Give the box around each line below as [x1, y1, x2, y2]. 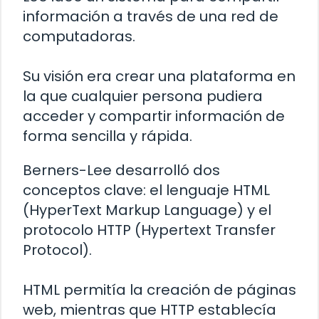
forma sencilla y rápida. [23, 126, 192, 147]
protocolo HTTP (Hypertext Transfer [23, 220, 276, 241]
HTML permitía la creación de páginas [23, 280, 296, 300]
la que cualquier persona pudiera [23, 86, 263, 107]
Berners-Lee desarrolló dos [23, 160, 220, 181]
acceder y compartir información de [23, 106, 285, 127]
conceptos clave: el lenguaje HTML [23, 180, 270, 201]
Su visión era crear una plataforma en [23, 66, 296, 87]
